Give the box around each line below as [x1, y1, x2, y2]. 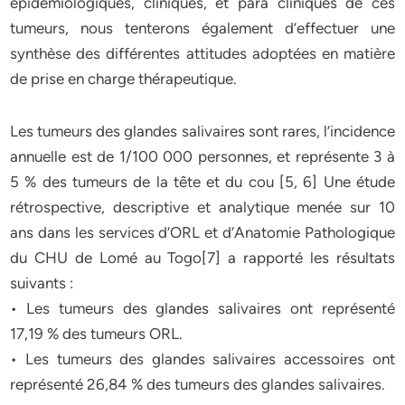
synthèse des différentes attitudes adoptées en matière [10, 44, 395, 62]
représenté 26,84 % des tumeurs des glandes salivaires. [10, 375, 386, 393]
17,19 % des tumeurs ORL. [10, 325, 184, 343]
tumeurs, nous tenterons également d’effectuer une [10, 19, 395, 37]
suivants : [10, 274, 74, 292]
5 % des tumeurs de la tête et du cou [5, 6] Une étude [10, 173, 395, 191]
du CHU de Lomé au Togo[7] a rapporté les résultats [10, 249, 395, 267]
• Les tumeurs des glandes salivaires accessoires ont [10, 350, 395, 368]
